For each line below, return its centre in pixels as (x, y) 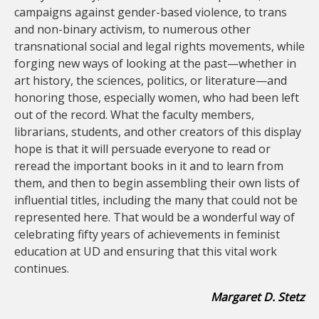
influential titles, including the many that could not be (156, 200)
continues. (42, 268)
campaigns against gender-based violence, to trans (151, 12)
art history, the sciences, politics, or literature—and (151, 80)
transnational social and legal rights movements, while (159, 46)
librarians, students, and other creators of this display (158, 132)
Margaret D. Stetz (258, 297)
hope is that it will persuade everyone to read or (142, 149)
